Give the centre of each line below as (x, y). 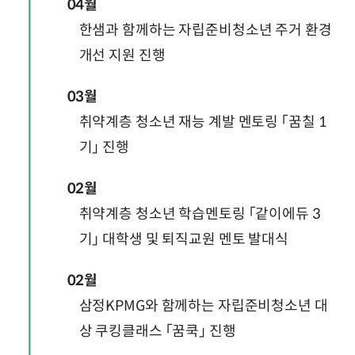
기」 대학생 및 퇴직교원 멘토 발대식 (183, 239)
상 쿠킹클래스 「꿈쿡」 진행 (157, 331)
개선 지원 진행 (122, 55)
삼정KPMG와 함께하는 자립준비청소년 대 (203, 305)
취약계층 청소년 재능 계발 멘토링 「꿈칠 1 (203, 122)
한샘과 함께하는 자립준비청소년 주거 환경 (205, 30)
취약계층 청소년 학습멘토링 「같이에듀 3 (200, 214)
